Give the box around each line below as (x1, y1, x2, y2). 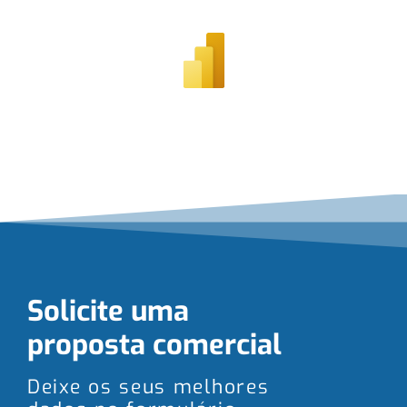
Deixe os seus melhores (27, 374, 270, 400)
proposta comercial (27, 326, 282, 363)
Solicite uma (27, 293, 189, 330)
